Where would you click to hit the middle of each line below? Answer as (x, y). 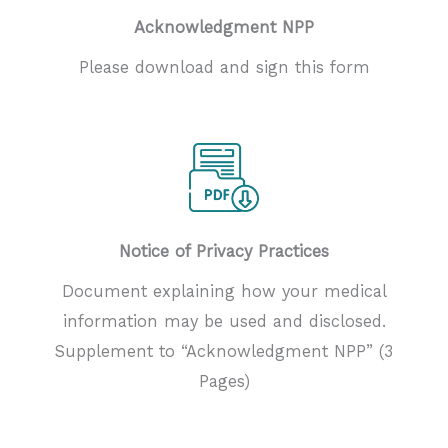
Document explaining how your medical (224, 292)
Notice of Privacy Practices (224, 252)
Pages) (224, 382)
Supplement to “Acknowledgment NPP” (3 (224, 352)
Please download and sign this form (224, 67)
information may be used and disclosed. (224, 322)
